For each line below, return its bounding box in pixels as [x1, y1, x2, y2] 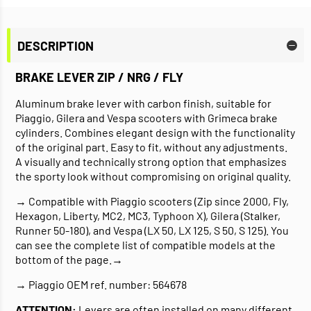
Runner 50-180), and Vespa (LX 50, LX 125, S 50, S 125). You [15, 224, 289, 237]
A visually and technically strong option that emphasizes [15, 155, 287, 169]
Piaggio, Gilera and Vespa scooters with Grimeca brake [15, 111, 278, 125]
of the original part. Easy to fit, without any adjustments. [15, 140, 287, 154]
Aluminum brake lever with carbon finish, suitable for [15, 96, 271, 110]
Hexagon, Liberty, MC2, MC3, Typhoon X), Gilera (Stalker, [15, 209, 280, 223]
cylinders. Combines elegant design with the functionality [15, 126, 295, 140]
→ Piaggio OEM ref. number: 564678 [15, 278, 187, 292]
